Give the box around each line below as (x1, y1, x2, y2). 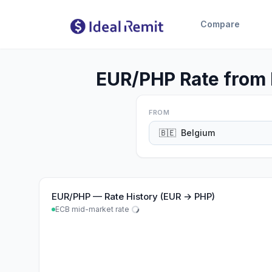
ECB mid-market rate (55, 205, 129, 214)
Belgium (181, 127, 215, 138)
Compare (200, 19, 240, 29)
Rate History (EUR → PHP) (104, 191, 215, 202)
